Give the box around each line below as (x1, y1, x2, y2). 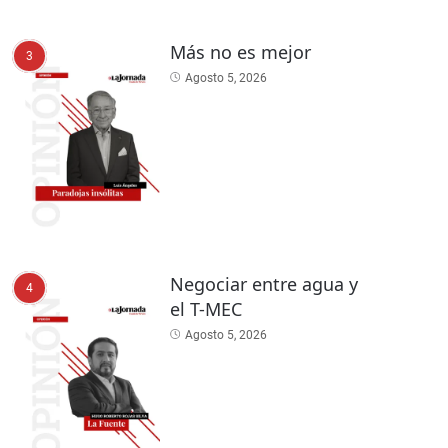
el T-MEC (169, 296, 247, 321)
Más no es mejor (169, 40, 311, 65)
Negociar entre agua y (169, 271, 358, 296)
